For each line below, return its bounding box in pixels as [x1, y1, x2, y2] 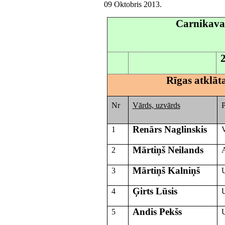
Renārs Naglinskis [132, 124, 207, 135]
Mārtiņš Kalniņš [132, 165, 200, 176]
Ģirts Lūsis [132, 185, 177, 196]
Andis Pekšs [132, 206, 182, 217]
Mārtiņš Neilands [132, 144, 203, 155]
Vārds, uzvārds [132, 100, 180, 109]
